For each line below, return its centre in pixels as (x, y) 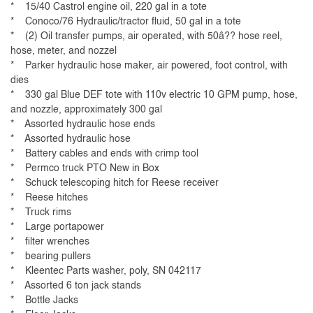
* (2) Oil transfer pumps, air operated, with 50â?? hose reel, (146, 37)
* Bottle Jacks (44, 301)
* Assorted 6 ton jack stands (76, 286)
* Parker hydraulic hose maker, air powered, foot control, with (149, 66)
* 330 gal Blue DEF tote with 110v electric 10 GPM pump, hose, (154, 95)
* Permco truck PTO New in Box (85, 169)
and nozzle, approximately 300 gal (86, 110)
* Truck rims (41, 213)
